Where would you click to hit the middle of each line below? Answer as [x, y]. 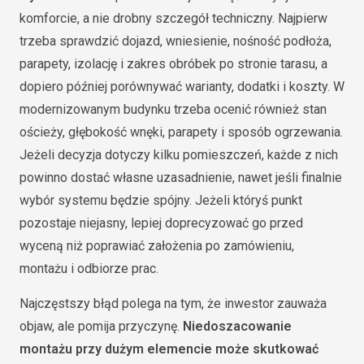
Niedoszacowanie [237, 327]
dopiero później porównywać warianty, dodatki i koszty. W [182, 87]
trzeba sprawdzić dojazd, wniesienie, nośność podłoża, [175, 41]
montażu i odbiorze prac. [89, 269]
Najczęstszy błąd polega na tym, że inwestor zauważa [173, 304]
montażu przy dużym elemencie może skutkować [169, 349]
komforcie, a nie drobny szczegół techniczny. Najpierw [173, 19]
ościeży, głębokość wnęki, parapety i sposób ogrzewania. [181, 132]
